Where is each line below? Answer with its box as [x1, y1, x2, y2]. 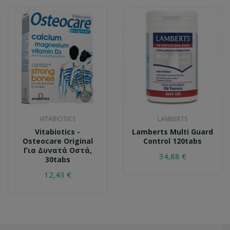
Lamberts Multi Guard [132, 126, 213, 137]
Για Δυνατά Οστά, [23, 145, 92, 155]
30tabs [45, 154, 70, 164]
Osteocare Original [22, 136, 93, 146]
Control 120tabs [143, 136, 202, 146]
